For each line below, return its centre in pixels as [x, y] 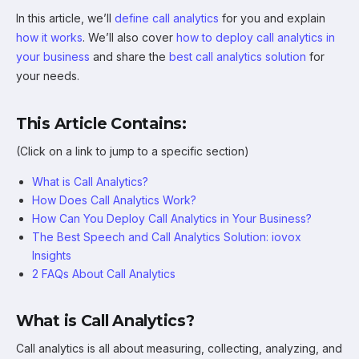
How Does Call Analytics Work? [114, 200]
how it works [49, 37]
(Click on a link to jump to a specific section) [133, 151]
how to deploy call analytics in [256, 37]
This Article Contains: [101, 123]
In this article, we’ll [65, 18]
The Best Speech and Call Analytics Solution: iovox [167, 237]
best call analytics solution [238, 56]
